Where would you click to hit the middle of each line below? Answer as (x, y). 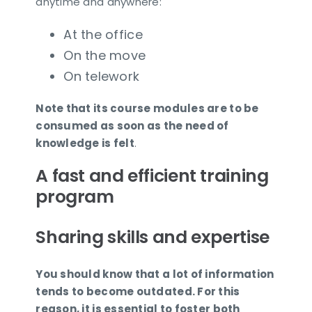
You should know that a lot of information (155, 274)
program (75, 197)
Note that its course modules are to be (147, 109)
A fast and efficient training (152, 176)
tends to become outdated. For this (138, 291)
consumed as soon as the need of (132, 126)
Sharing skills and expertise (153, 237)
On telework (102, 77)
